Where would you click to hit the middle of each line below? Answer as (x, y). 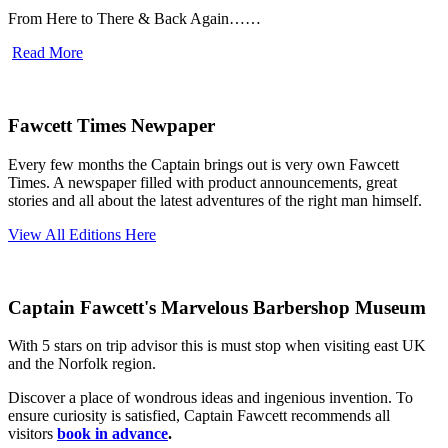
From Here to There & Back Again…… (134, 19)
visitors (32, 434)
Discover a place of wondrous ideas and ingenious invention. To (210, 398)
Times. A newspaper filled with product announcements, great (202, 182)
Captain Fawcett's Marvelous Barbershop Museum (217, 307)
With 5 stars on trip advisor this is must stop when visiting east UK (217, 346)
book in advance (112, 434)
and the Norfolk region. (84, 364)
